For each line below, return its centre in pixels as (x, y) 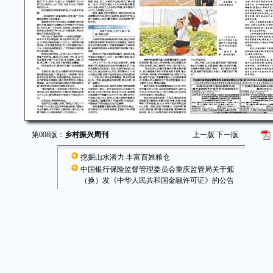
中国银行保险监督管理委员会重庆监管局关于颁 (157, 169)
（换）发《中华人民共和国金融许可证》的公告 (157, 180)
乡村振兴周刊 (87, 135)
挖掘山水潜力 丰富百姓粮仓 (125, 157)
